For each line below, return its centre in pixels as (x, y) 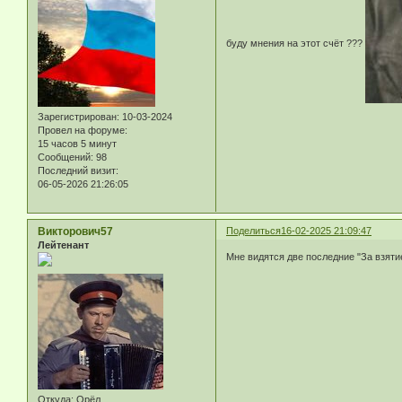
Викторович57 (75, 231)
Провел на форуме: (83, 130)
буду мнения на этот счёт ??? (296, 44)
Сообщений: (66, 157)
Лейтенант (63, 245)
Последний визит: (78, 170)
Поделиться (254, 230)
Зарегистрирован (77, 116)
